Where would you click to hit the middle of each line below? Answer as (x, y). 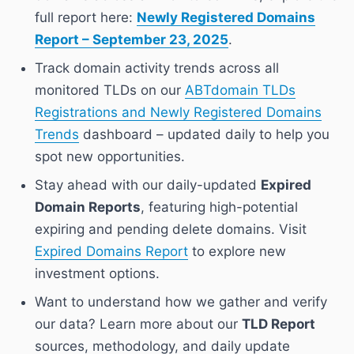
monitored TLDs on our (110, 90)
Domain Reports (88, 207)
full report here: (86, 18)
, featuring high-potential (219, 207)
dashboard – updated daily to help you (204, 135)
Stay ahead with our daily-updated (148, 185)
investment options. (97, 274)
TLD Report (279, 324)
